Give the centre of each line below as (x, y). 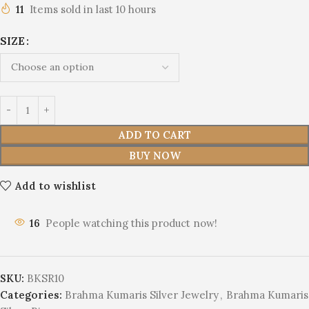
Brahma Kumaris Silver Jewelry (142, 295)
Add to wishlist (55, 186)
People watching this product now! (131, 223)
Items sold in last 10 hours (93, 10)
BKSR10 (46, 279)
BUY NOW (154, 156)
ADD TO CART (154, 135)
